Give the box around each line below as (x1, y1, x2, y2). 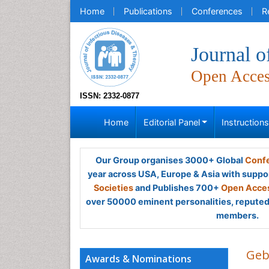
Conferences (192, 6, 243, 16)
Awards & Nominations (85, 252, 192, 265)
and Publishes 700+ (133, 183, 221, 193)
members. (216, 210, 259, 220)
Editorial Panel (143, 117, 200, 127)
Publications (124, 6, 172, 16)
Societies (94, 183, 133, 193)
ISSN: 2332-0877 (80, 91, 139, 100)
